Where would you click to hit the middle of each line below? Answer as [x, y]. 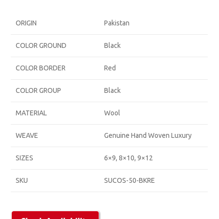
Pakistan [117, 23]
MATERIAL [32, 113]
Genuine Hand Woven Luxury [148, 136]
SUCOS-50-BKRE [130, 181]
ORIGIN [26, 23]
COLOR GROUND [41, 46]
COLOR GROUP [39, 91]
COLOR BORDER [41, 68]
